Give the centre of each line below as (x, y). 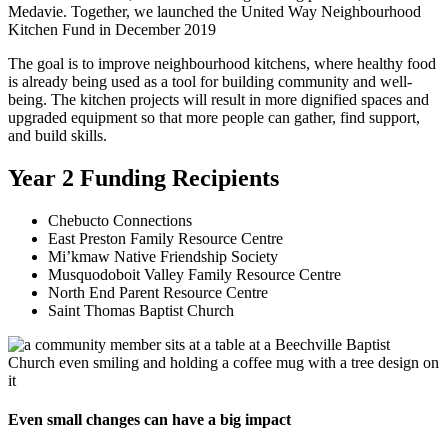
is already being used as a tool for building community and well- (210, 81)
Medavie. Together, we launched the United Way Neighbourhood (214, 11)
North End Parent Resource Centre (158, 292)
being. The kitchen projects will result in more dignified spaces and (218, 99)
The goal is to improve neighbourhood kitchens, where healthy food (222, 63)
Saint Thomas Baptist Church (141, 310)
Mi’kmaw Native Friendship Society (163, 256)
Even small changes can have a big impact (149, 419)
